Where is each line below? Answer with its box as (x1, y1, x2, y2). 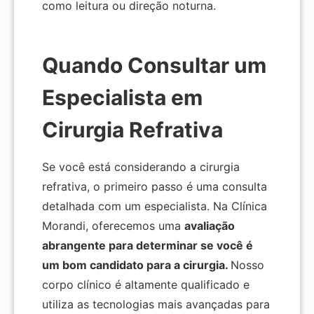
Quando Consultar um (42, 53, 266, 78)
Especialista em (42, 85, 203, 111)
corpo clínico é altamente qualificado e (42, 278, 250, 292)
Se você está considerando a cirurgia (42, 160, 240, 175)
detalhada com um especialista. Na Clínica (42, 199, 267, 214)
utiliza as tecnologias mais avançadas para (42, 297, 270, 312)
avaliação (184, 219, 235, 233)
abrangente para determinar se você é (42, 238, 253, 253)
